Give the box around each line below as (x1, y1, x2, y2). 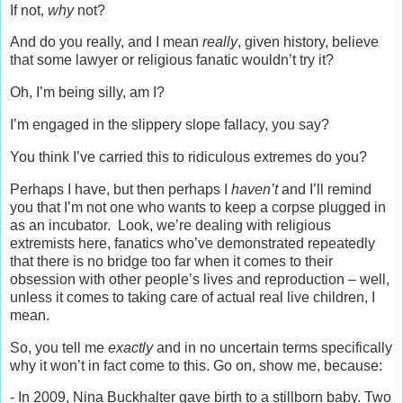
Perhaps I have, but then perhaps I (10, 181, 231, 197)
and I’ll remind (278, 181, 372, 197)
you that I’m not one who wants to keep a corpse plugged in (10, 199, 386, 215)
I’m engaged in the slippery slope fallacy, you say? (10, 117, 329, 133)
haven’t (231, 181, 278, 197)
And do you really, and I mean (10, 34, 202, 50)
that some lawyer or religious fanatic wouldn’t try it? (10, 52, 334, 68)
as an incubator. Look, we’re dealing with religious (10, 217, 331, 233)
